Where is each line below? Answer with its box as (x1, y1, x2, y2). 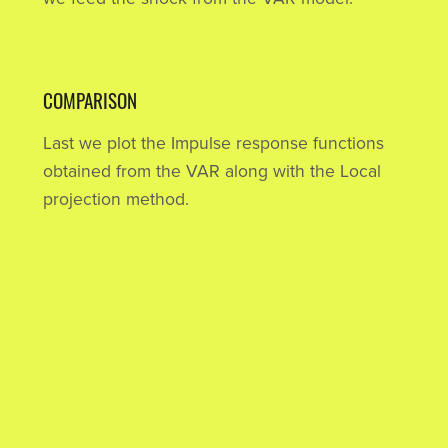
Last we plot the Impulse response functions (42, 132, 384, 154)
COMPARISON (42, 85, 137, 115)
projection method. (42, 188, 189, 210)
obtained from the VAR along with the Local (42, 160, 381, 182)
